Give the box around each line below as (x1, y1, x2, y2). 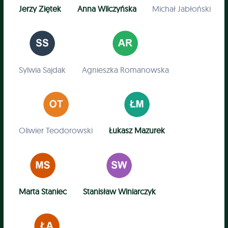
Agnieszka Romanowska (81, 64, 169, 75)
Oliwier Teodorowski (19, 125, 93, 136)
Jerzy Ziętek (19, 3, 62, 14)
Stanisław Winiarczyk (82, 186, 156, 197)
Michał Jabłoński (152, 3, 211, 14)
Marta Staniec (19, 186, 67, 197)
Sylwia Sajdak (19, 64, 66, 75)
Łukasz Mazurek (108, 125, 165, 136)
